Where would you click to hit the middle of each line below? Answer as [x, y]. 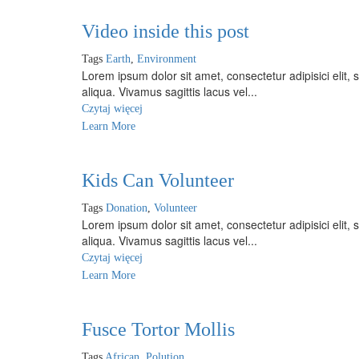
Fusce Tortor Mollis [158, 329]
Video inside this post [165, 31]
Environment [167, 59]
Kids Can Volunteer [158, 180]
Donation [127, 208]
